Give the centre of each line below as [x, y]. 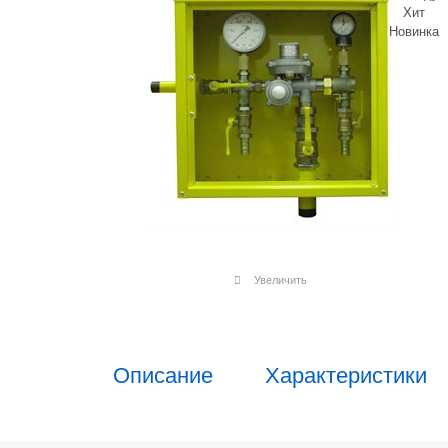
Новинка [413, 30]
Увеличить [280, 278]
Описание [163, 374]
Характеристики [346, 374]
